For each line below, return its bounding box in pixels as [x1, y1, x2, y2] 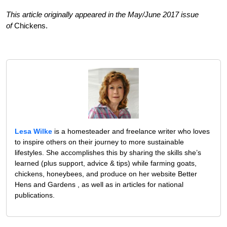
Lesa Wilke [15, 127, 52, 136]
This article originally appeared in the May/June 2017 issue [6, 10, 199, 19]
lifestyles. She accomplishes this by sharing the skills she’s [15, 148, 201, 157]
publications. [15, 191, 55, 200]
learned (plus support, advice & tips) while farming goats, [15, 159, 197, 168]
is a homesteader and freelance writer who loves [52, 127, 210, 136]
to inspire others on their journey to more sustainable [15, 138, 184, 146]
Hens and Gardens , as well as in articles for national [15, 180, 183, 189]
